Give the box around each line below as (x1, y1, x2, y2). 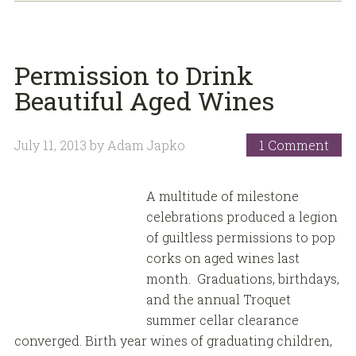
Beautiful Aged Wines (14, 83, 274, 118)
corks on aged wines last (145, 250, 300, 267)
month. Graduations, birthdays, (145, 270, 339, 288)
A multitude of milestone (145, 188, 299, 205)
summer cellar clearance (145, 311, 299, 329)
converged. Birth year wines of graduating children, (14, 332, 332, 350)
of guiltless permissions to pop (145, 229, 335, 246)
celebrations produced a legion (145, 208, 338, 226)
